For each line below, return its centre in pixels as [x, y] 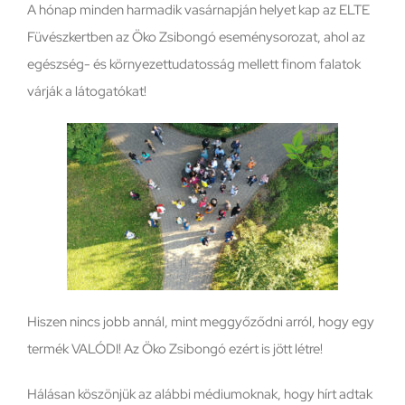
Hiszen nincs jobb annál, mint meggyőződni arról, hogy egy [200, 321]
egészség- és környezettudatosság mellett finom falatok [193, 64]
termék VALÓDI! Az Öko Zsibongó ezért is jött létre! [174, 348]
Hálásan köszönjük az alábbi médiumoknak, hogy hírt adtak [199, 394]
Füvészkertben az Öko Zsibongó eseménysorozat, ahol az [196, 37]
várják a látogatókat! [86, 91]
